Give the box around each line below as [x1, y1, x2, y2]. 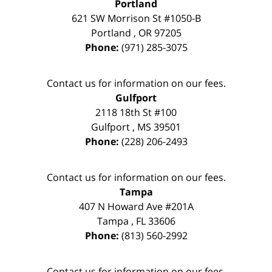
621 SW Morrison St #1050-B [71, 12, 201, 25]
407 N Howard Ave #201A [78, 200, 194, 214]
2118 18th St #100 [95, 106, 177, 120]
